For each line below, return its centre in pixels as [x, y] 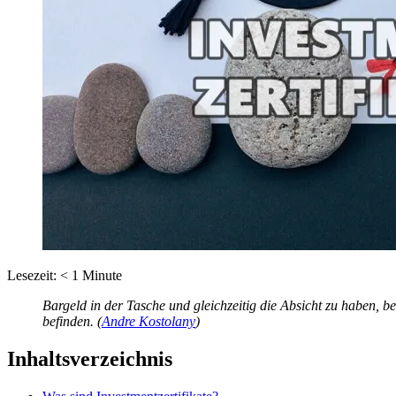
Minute [102, 275]
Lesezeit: [32, 275]
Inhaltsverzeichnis [90, 358]
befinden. [68, 321]
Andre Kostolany [148, 321]
